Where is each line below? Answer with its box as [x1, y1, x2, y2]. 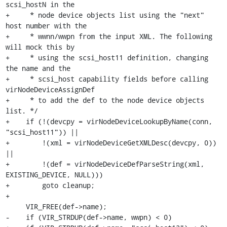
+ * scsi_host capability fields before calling [5, 74, 208, 84]
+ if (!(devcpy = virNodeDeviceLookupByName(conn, [5, 117, 212, 126]
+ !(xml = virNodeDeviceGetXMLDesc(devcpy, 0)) [5, 138, 216, 147]
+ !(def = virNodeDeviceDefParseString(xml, [5, 159, 204, 169]
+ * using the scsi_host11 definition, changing [5, 53, 208, 62]
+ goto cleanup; [5, 180, 95, 190]
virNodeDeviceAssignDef [5, 85, 95, 94]
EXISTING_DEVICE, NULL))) [5, 170, 103, 179]
